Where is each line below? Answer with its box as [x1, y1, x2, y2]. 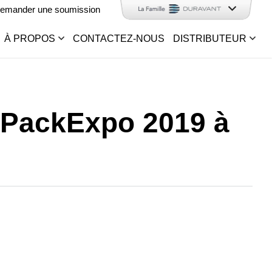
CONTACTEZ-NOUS [73, 33, 165, 44]
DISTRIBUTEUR [173, 33, 246, 44]
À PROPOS [4, 33, 55, 44]
